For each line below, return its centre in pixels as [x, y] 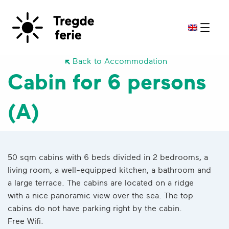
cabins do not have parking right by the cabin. [95, 208]
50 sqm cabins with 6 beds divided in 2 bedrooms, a [108, 157]
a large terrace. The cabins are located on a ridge [101, 183]
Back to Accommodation [120, 61]
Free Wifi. [26, 221]
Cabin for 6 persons [107, 82]
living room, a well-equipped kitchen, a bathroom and [109, 170]
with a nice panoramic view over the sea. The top [100, 196]
